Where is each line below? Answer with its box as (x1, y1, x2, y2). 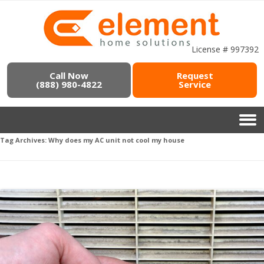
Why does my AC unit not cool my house (48, 136, 184, 144)
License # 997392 (192, 44, 259, 55)
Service (179, 78, 212, 90)
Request (176, 70, 213, 81)
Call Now (49, 70, 89, 81)
